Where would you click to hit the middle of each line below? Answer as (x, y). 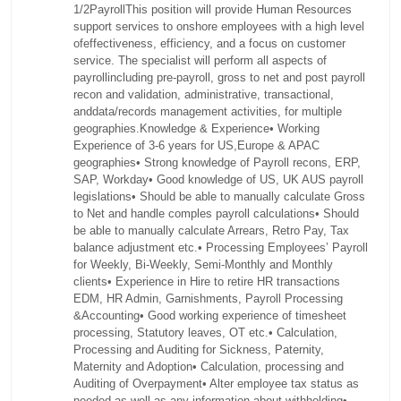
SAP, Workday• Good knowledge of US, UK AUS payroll (219, 179)
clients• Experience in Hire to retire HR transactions (207, 281)
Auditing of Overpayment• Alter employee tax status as (217, 383)
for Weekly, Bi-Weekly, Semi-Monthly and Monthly (204, 264)
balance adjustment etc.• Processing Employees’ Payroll (221, 247)
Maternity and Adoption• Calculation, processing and (209, 366)
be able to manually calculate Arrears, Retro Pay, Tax (212, 230)
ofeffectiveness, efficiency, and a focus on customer (210, 43)
